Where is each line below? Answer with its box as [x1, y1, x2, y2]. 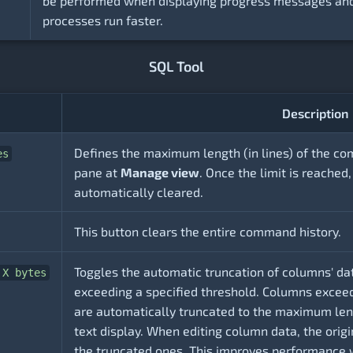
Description [281, 106, 348, 121]
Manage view [121, 165, 199, 180]
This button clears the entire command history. [74, 224, 341, 240]
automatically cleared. [74, 184, 203, 200]
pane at [74, 165, 121, 180]
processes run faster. [43, 13, 163, 28]
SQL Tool [149, 58, 204, 76]
